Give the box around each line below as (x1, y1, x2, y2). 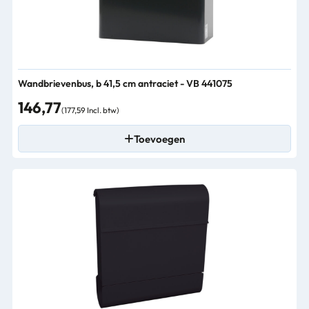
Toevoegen (134, 132, 185, 146)
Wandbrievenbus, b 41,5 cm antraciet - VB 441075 (18, 77, 232, 90)
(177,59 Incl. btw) (61, 105, 119, 115)
